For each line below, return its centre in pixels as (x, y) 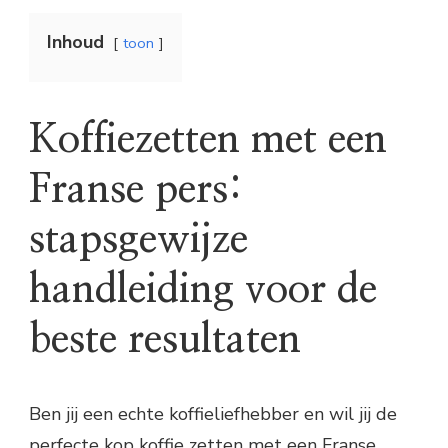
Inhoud (75, 42)
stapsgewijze (138, 240)
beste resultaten (165, 340)
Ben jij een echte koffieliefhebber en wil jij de (213, 413)
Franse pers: (136, 190)
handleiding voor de (203, 290)
